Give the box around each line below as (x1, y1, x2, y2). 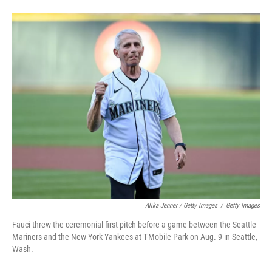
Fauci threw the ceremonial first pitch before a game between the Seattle (12, 220, 256, 230)
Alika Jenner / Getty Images (145, 202, 217, 210)
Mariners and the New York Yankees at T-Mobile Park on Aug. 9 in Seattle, (12, 232, 257, 242)
